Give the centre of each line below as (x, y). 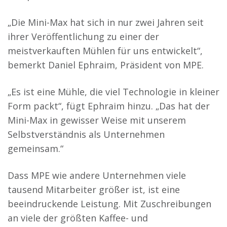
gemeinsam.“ (35, 148)
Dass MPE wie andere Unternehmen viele (97, 175)
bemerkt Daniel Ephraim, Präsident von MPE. (106, 65)
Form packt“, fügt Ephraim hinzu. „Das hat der (109, 106)
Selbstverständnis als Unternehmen (86, 134)
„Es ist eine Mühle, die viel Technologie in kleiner (113, 91)
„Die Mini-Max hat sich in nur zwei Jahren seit (106, 22)
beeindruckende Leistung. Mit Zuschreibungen (109, 203)
